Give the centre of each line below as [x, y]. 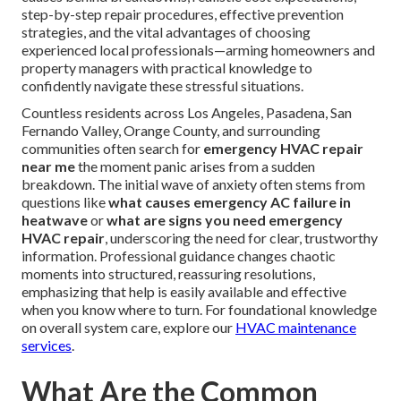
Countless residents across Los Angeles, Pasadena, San [187, 113]
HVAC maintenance [296, 328]
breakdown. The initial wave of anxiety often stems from [193, 184]
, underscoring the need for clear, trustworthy [241, 238]
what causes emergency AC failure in [230, 202]
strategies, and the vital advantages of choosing [166, 32]
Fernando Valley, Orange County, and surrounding [171, 131]
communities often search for [112, 149]
